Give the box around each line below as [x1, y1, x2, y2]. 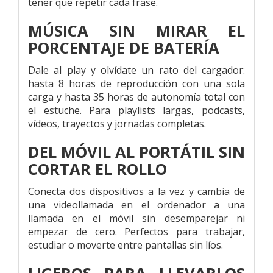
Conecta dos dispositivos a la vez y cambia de [28, 184, 245, 198]
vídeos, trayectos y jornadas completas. [28, 116, 206, 130]
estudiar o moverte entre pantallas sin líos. [28, 238, 223, 252]
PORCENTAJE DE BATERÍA [28, 37, 224, 58]
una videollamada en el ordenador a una [28, 197, 245, 211]
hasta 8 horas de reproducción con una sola [28, 76, 245, 90]
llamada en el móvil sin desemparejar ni [28, 211, 245, 225]
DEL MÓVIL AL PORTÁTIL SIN [28, 141, 245, 163]
